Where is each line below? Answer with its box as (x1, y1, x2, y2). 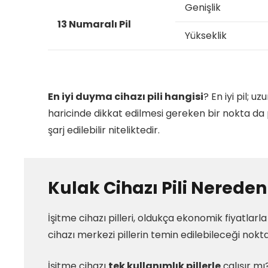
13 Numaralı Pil (57, 17, 131, 31)
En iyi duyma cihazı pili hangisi (48, 90, 203, 103)
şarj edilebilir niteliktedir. (48, 123, 160, 137)
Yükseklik (185, 29, 227, 42)
